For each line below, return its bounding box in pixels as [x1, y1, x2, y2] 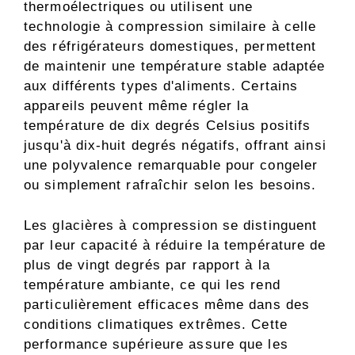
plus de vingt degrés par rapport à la [24, 257, 270, 273]
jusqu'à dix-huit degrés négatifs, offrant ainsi [24, 138, 326, 154]
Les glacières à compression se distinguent [24, 217, 318, 233]
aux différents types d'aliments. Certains [24, 78, 299, 94]
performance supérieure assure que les [24, 336, 288, 352]
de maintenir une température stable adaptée [24, 59, 326, 74]
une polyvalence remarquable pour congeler [24, 158, 319, 174]
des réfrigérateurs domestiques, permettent [24, 39, 317, 55]
